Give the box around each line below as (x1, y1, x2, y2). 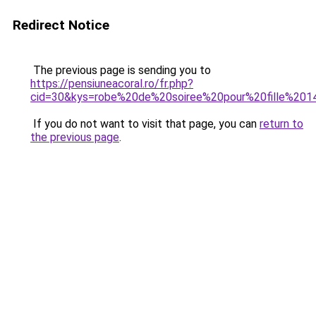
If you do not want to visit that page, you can (30, 117, 260, 130)
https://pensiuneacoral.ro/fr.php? (30, 77, 193, 90)
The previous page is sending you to (30, 63, 211, 77)
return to (260, 117, 303, 130)
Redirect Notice (13, 17, 109, 33)
